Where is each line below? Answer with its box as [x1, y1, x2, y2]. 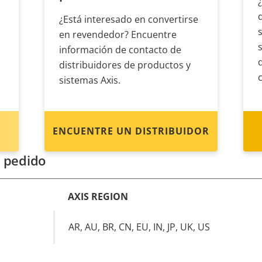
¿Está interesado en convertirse [59, 13, 198, 26]
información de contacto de [59, 43, 181, 56]
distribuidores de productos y [59, 58, 191, 71]
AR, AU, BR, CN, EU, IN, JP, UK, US [68, 220, 210, 233]
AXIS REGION [68, 190, 128, 203]
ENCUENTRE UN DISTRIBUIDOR [53, 125, 209, 137]
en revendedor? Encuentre [59, 28, 177, 41]
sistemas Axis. [59, 74, 120, 87]
